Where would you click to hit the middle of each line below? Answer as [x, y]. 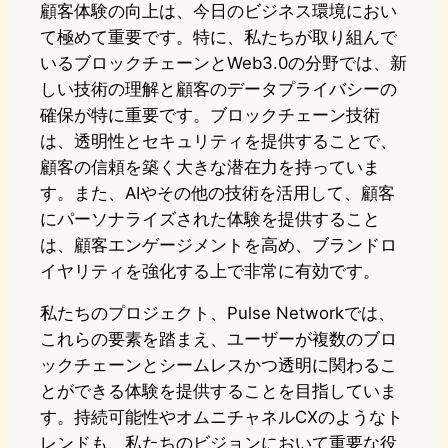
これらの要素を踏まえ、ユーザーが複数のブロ [218, 339]
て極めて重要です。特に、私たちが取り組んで [218, 36]
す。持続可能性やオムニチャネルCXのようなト [221, 417]
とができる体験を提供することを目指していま [218, 391]
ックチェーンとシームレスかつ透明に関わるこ [218, 365]
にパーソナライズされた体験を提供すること [210, 218]
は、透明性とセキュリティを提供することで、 [218, 140]
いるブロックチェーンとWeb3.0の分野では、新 [223, 62]
